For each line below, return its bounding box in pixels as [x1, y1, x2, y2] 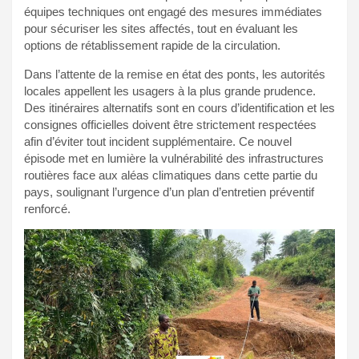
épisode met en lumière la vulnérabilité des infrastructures [24, 151, 324, 165]
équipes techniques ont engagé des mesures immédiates [24, 4, 322, 18]
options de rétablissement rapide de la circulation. [24, 38, 280, 52]
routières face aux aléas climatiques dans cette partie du [24, 167, 317, 182]
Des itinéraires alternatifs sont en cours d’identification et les [24, 100, 335, 115]
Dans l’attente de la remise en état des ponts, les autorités [24, 67, 325, 81]
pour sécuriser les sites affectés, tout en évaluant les [24, 21, 298, 35]
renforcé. [24, 201, 71, 216]
